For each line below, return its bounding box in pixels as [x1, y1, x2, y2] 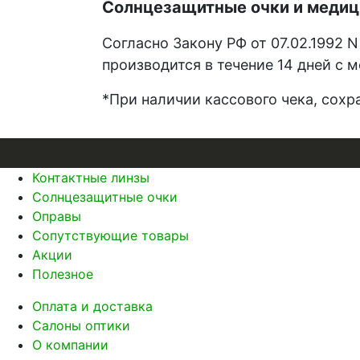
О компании [32, 337, 108, 354]
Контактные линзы [32, 170, 149, 186]
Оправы [32, 208, 81, 225]
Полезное [32, 266, 93, 283]
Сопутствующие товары [32, 227, 189, 244]
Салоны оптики [32, 317, 130, 334]
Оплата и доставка [32, 298, 153, 315]
